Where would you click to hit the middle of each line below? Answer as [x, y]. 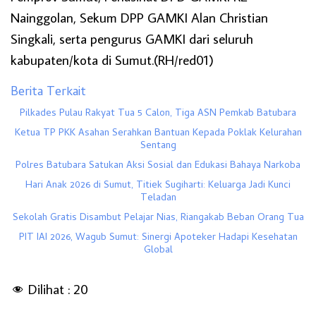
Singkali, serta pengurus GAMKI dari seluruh [132, 38]
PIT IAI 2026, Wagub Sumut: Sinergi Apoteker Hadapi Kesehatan [158, 238]
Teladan [158, 198]
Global [158, 250]
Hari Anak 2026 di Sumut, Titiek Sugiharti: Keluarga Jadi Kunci [158, 186]
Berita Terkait [48, 92]
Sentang [158, 146]
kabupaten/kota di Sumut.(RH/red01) [112, 59]
